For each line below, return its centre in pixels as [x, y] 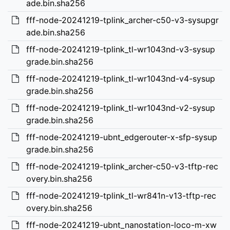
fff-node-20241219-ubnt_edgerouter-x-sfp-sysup [121, 137]
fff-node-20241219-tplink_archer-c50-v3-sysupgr [122, 20]
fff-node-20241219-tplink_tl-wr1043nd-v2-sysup [120, 108]
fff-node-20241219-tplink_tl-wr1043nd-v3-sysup [120, 49]
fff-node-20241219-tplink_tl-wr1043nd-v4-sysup [120, 79]
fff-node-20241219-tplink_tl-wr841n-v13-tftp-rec [121, 196]
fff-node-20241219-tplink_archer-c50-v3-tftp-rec [122, 166]
